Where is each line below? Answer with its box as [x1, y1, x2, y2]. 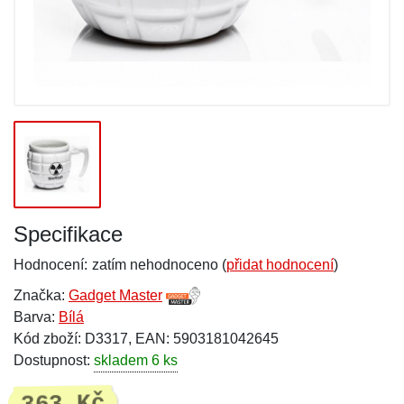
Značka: [14, 288, 69, 303]
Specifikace [14, 222, 123, 246]
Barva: [14, 309, 59, 325]
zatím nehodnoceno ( [92, 257, 226, 272]
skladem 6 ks [94, 353, 178, 368]
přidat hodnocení [226, 257, 334, 272]
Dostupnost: [14, 353, 94, 368]
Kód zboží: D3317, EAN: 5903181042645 [14, 331, 279, 346]
